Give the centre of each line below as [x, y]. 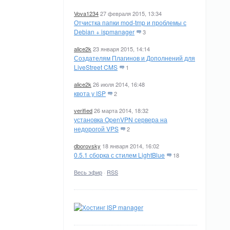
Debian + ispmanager [104, 32]
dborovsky [87, 146]
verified [83, 110]
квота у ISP [90, 93]
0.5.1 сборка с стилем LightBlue [119, 155]
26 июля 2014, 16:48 [119, 84]
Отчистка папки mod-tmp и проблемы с [130, 22]
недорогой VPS [96, 129]
